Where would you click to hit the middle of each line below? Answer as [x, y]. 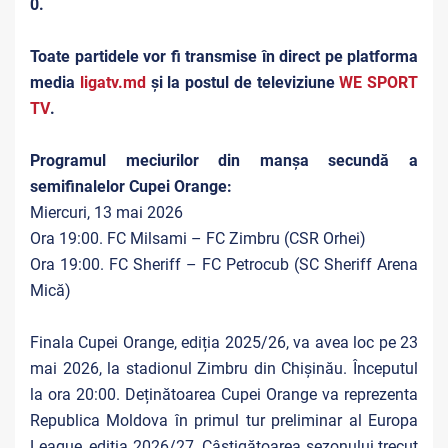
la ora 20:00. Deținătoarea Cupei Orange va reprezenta [224, 394]
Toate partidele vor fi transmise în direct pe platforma [224, 56]
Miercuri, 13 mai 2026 [106, 212]
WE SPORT [378, 82]
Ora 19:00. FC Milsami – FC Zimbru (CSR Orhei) [198, 238]
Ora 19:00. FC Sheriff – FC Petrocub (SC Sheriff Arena [224, 264]
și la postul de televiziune [242, 82]
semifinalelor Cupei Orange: [131, 186]
